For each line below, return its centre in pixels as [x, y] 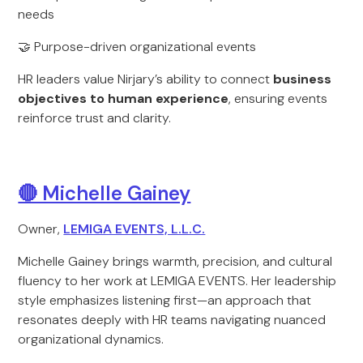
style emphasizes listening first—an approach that [165, 300]
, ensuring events [278, 98]
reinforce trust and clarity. [95, 118]
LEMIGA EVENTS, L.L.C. [135, 229]
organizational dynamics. [91, 339]
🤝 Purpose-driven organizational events [137, 47]
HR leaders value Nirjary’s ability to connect [146, 79]
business [303, 79]
